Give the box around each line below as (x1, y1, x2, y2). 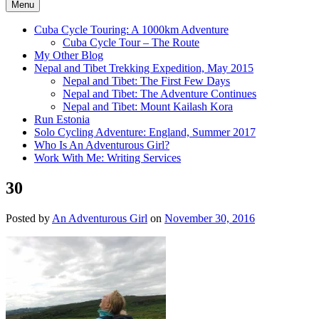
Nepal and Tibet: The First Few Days (63, 74, 230, 87)
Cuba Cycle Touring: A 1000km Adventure (34, 23, 229, 36)
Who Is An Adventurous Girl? (34, 138, 169, 151)
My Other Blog (34, 48, 103, 61)
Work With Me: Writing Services (34, 151, 181, 164)
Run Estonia (34, 113, 90, 125)
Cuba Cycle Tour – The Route (63, 36, 199, 48)
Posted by (6, 211, 52, 224)
